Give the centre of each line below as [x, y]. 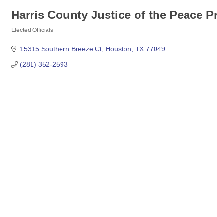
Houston [118, 49]
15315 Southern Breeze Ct [61, 49]
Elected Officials [32, 30]
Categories [26, 37]
